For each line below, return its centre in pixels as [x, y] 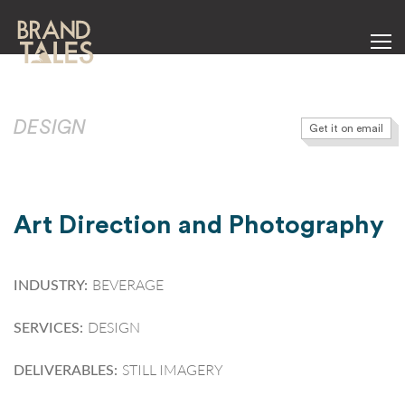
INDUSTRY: [51, 286]
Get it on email [346, 128]
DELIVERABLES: [66, 371]
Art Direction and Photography [199, 225]
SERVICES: [48, 328]
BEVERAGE [128, 284]
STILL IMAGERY [173, 369]
